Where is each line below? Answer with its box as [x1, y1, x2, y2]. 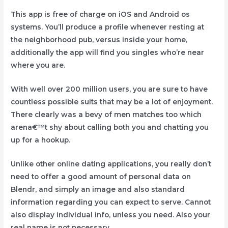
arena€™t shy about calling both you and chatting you [11, 123, 209, 132]
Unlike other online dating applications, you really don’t [11, 160, 212, 168]
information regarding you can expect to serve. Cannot [11, 198, 211, 207]
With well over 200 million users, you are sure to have [11, 85, 208, 94]
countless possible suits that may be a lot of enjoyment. [11, 98, 213, 106]
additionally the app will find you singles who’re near [11, 48, 205, 57]
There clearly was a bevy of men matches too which [11, 110, 202, 119]
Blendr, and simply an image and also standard [11, 185, 185, 194]
